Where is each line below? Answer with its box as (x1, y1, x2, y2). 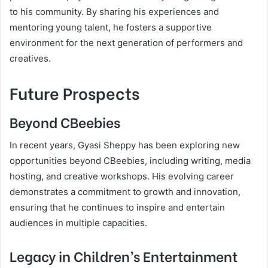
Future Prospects (10, 81, 139, 104)
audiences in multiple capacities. (10, 217, 147, 229)
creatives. (10, 53, 51, 64)
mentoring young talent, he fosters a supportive (10, 22, 212, 33)
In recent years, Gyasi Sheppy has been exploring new (10, 139, 240, 151)
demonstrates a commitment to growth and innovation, (10, 186, 240, 197)
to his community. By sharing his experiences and (10, 6, 219, 17)
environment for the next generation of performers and (10, 37, 243, 48)
